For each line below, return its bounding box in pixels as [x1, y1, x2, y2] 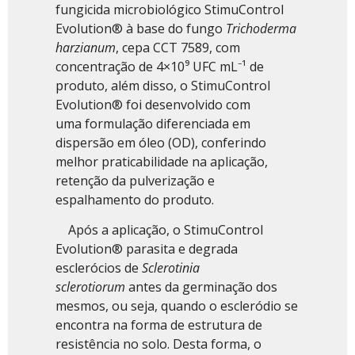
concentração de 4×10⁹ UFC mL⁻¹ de [55, 57, 264, 75]
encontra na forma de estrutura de [55, 316, 262, 334]
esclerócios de [55, 259, 142, 277]
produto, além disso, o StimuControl [55, 76, 270, 94]
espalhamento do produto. [55, 190, 214, 208]
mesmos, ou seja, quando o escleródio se [55, 297, 298, 315]
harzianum [55, 38, 116, 56]
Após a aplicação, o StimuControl [55, 221, 263, 239]
